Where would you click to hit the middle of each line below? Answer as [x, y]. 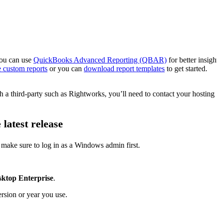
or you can [66, 69]
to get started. [186, 69]
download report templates [124, 69]
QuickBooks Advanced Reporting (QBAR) [100, 60]
